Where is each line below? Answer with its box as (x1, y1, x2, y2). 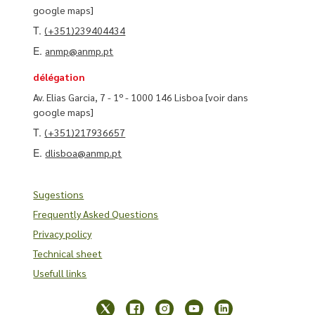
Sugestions (33, 187, 84, 200)
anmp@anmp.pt (45, 44, 114, 57)
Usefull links (33, 266, 87, 279)
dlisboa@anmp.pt (45, 146, 122, 159)
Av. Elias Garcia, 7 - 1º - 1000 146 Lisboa (33, 90, 206, 103)
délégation (33, 70, 86, 83)
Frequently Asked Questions (33, 207, 159, 220)
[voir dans (205, 90, 249, 103)
